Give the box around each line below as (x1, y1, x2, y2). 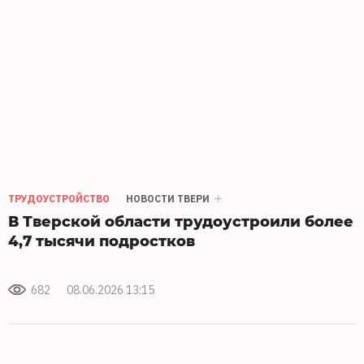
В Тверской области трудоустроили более (8, 210, 353, 231)
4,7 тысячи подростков (8, 229, 195, 250)
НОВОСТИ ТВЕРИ (126, 192, 210, 205)
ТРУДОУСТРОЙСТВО (8, 192, 110, 205)
